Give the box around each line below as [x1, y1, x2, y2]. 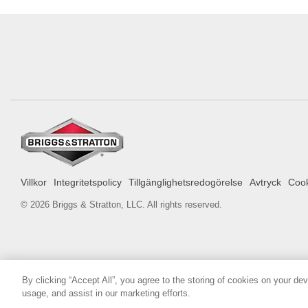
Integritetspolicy [54, 176, 122, 188]
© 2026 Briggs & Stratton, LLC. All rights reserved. [21, 199, 222, 210]
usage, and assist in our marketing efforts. [22, 288, 190, 298]
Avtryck [250, 176, 281, 188]
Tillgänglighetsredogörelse [129, 176, 243, 188]
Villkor [21, 176, 47, 188]
